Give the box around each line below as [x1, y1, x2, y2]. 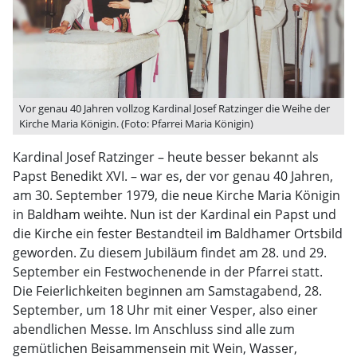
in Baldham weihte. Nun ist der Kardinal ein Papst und [13, 206, 336, 223]
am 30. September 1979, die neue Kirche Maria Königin [13, 186, 340, 204]
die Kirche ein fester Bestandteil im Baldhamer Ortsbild [13, 225, 343, 242]
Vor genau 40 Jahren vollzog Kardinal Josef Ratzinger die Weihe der [19, 101, 330, 116]
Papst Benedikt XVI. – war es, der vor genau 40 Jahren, [13, 167, 333, 185]
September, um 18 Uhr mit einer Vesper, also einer [13, 301, 318, 319]
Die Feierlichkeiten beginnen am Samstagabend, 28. [13, 282, 322, 300]
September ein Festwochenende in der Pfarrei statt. [13, 263, 323, 280]
